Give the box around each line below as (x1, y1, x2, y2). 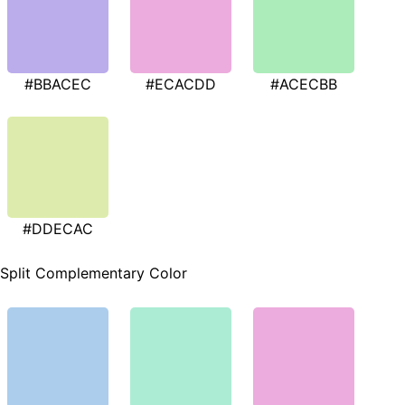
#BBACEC (24, 75, 91, 94)
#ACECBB (270, 75, 337, 94)
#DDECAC (23, 220, 93, 239)
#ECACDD (146, 75, 216, 94)
